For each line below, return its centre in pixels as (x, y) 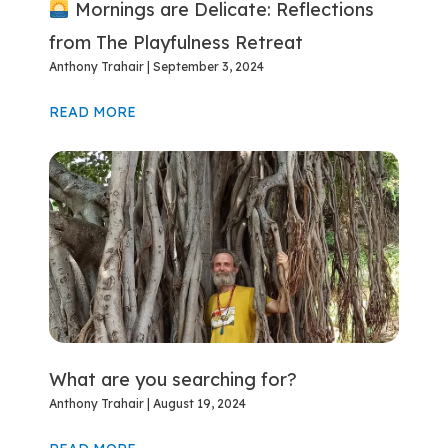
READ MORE (93, 112)
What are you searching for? (173, 380)
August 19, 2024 (198, 404)
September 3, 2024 (207, 67)
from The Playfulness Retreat (176, 43)
